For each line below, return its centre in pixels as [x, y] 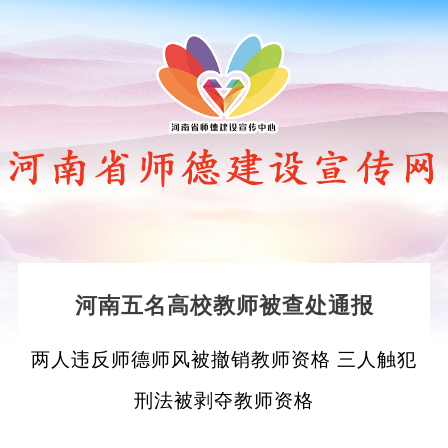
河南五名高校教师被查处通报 [224, 305]
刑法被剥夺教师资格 [224, 401]
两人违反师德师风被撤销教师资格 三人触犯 [224, 360]
